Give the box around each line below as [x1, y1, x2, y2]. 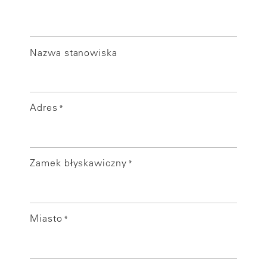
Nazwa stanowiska [30, 46, 118, 58]
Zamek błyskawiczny [30, 156, 127, 169]
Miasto [30, 212, 63, 224]
